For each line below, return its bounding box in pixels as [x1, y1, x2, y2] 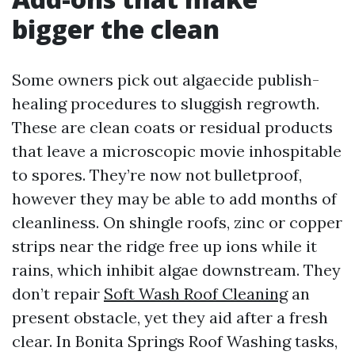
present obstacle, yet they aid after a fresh [12, 307, 328, 327]
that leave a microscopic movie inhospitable [12, 141, 342, 161]
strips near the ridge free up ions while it [12, 236, 317, 256]
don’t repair [12, 284, 104, 303]
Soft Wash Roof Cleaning [104, 284, 288, 303]
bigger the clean [12, 12, 219, 46]
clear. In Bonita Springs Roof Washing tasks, [12, 331, 338, 351]
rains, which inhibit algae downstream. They [12, 260, 341, 280]
